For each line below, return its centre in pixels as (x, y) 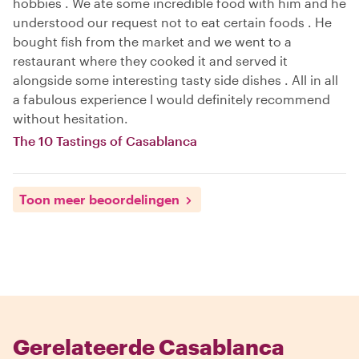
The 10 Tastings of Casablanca (105, 141)
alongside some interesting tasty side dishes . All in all (175, 80)
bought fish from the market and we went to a (152, 41)
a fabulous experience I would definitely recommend (171, 99)
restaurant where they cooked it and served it (150, 61)
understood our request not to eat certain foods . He (172, 22)
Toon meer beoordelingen (99, 199)
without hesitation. (71, 118)
